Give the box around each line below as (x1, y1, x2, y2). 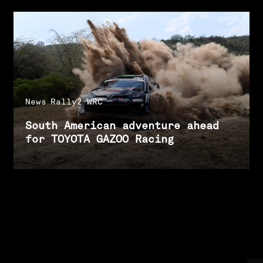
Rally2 (50, 96, 83, 107)
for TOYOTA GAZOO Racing (25, 132, 174, 146)
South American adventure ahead (25, 119, 219, 133)
